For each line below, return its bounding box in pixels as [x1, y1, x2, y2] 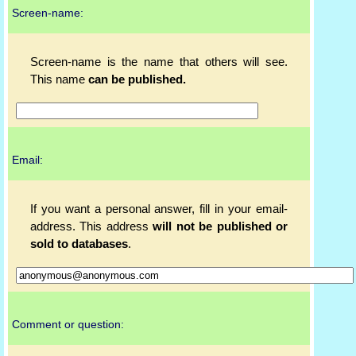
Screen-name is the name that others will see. [30, 56, 288, 69]
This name [30, 73, 88, 87]
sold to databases [30, 238, 128, 251]
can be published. [88, 73, 186, 87]
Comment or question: [12, 318, 124, 331]
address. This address [30, 220, 153, 234]
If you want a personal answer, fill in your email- [30, 203, 288, 216]
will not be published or [153, 220, 288, 234]
